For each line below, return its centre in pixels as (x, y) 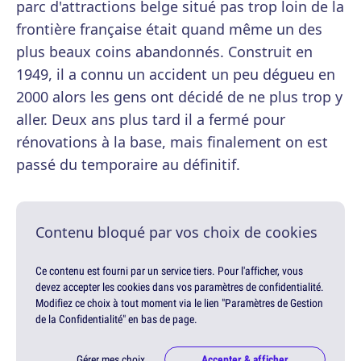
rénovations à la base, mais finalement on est (172, 142)
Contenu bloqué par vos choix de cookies (176, 232)
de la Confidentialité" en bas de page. (116, 320)
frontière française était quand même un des (169, 29)
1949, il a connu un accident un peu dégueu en (176, 75)
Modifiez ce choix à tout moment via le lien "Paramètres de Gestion (179, 303)
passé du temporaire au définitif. (128, 165)
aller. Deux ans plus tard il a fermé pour (151, 120)
